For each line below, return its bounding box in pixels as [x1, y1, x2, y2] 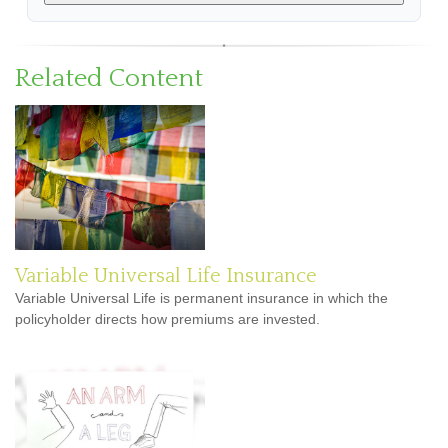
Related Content [15, 63, 203, 93]
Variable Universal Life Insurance [15, 264, 317, 287]
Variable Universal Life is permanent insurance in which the [15, 289, 388, 306]
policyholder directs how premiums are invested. [15, 310, 320, 327]
